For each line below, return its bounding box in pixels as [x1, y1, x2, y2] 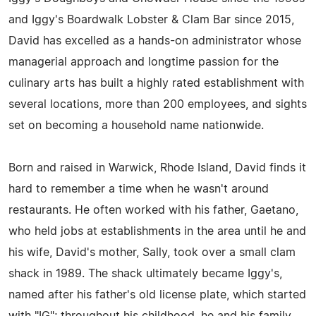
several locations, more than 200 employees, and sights [8, 99, 307, 110]
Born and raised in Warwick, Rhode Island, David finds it [8, 162, 306, 174]
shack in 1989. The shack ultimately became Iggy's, [8, 268, 282, 279]
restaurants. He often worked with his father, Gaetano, [8, 205, 298, 216]
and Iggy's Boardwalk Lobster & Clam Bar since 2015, [8, 14, 294, 25]
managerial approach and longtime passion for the [8, 56, 279, 68]
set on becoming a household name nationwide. [8, 120, 264, 131]
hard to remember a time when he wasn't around [8, 183, 269, 195]
